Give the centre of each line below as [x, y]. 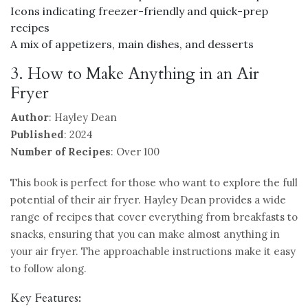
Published [37, 134]
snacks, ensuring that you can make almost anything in [145, 234]
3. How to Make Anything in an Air [135, 74]
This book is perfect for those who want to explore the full [154, 182]
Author [30, 117]
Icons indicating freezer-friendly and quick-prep [139, 11]
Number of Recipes [60, 151]
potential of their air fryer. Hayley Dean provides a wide [148, 199]
